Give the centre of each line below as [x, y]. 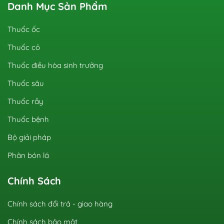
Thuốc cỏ [24, 47]
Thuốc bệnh [28, 119]
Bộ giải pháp [29, 137]
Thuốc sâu [26, 83]
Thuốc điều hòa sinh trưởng [55, 65]
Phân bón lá [28, 155]
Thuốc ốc [24, 29]
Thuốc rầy [25, 101]
